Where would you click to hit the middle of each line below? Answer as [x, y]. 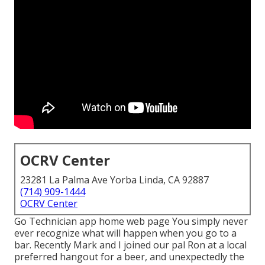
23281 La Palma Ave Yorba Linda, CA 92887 [114, 180]
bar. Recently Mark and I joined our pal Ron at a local [130, 245]
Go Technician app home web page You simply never [131, 222]
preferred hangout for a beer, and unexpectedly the [129, 257]
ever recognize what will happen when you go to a [125, 233]
